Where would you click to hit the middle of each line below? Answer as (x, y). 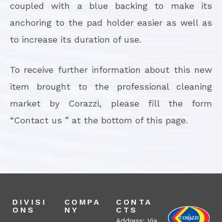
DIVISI (30, 202)
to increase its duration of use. (76, 39)
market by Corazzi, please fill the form (111, 103)
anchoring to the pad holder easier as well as (111, 22)
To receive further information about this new (111, 69)
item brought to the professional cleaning (111, 86)
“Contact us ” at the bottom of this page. (99, 120)
